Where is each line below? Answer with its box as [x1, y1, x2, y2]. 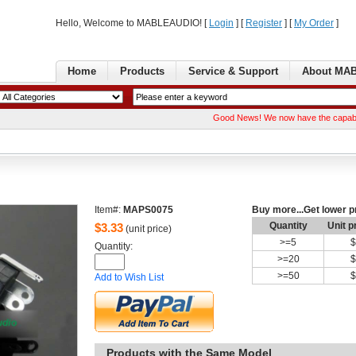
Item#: [95, 204, 123, 216]
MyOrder [294, 17, 334, 29]
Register [246, 17, 282, 29]
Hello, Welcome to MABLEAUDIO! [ [56, 17, 209, 29]
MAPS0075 [123, 204, 173, 216]
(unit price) [123, 223, 172, 235]
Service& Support [188, 65, 278, 77]
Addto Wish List [95, 272, 164, 284]
